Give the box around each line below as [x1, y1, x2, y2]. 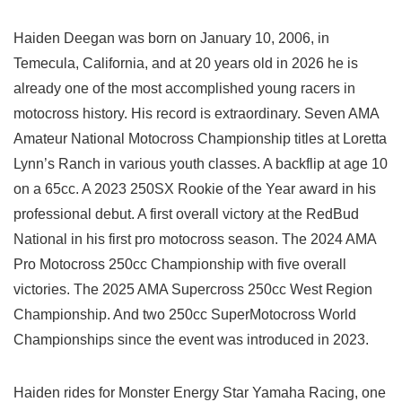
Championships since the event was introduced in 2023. [13, 332, 369, 348]
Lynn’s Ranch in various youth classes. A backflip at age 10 [13, 156, 388, 172]
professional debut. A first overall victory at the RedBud [13, 206, 359, 223]
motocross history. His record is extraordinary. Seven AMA [13, 106, 379, 122]
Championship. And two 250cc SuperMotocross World [13, 307, 356, 323]
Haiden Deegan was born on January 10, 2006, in [13, 31, 329, 47]
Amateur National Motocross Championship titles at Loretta [13, 131, 387, 147]
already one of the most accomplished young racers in [13, 81, 355, 97]
